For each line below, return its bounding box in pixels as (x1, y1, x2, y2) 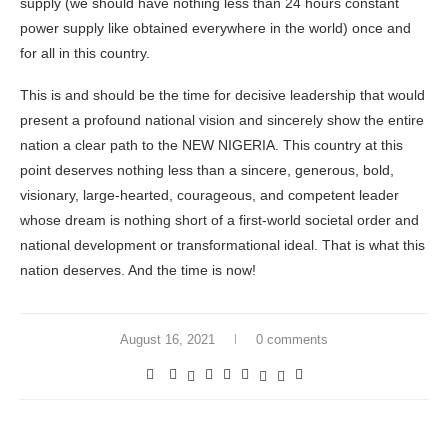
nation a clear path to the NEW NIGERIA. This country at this (20, 137, 403, 154)
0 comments (256, 332, 328, 348)
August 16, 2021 (120, 332, 215, 348)
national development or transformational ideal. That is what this (20, 237, 425, 254)
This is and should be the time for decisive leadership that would (20, 87, 425, 104)
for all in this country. (20, 45, 150, 62)
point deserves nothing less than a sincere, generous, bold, (20, 162, 394, 179)
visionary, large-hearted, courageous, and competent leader (20, 187, 399, 204)
